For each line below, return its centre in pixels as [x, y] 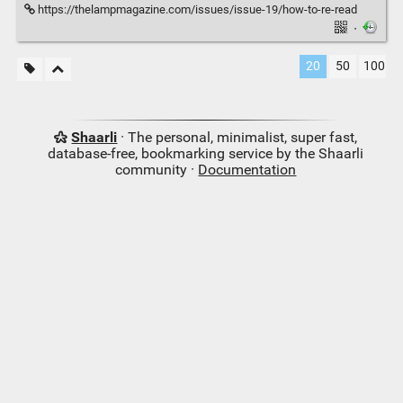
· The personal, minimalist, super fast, [237, 137]
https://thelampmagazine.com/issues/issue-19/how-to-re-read [196, 9]
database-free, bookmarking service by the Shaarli [206, 153]
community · [157, 169]
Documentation [247, 169]
